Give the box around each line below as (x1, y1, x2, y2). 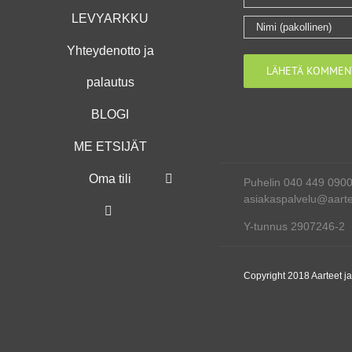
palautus (86, 75, 134, 89)
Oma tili (89, 172, 131, 185)
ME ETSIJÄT (73, 140, 147, 153)
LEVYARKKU (71, 12, 148, 25)
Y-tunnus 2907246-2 (244, 219, 345, 233)
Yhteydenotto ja (66, 44, 154, 57)
